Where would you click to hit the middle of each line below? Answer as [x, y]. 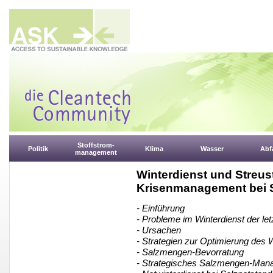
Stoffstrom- [96, 145]
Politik [38, 149]
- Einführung [161, 208]
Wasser [212, 149]
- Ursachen [159, 230]
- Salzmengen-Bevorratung [190, 252]
